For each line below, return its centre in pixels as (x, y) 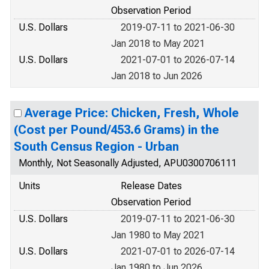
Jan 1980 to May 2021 (158, 235)
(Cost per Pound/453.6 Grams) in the (116, 130)
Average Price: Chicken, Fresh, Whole (132, 113)
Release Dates (151, 186)
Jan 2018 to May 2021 (158, 44)
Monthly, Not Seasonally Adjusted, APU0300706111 (128, 163)
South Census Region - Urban (96, 147)
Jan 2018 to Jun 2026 (157, 76)
